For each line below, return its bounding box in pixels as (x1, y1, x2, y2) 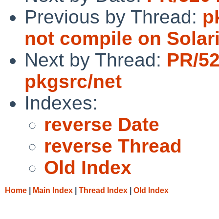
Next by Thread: (24, 49, 167, 70)
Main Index (33, 186, 73, 195)
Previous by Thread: (24, 6, 202, 27)
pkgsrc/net (24, 70, 122, 92)
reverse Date (44, 113, 159, 135)
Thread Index (79, 186, 128, 195)
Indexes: (24, 92, 98, 113)
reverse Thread (44, 135, 182, 156)
